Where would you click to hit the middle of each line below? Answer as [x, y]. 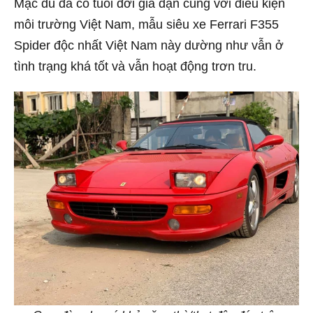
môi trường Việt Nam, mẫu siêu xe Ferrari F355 [146, 24]
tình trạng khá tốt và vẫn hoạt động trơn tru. [135, 66]
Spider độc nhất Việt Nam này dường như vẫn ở [149, 45]
